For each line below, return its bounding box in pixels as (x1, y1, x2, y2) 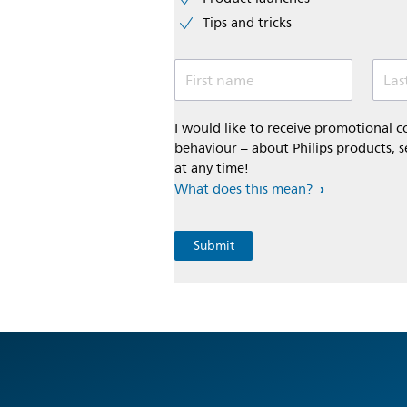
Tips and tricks (203, 12, 292, 35)
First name (185, 69, 254, 93)
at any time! (174, 157, 249, 180)
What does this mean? (174, 178, 313, 201)
